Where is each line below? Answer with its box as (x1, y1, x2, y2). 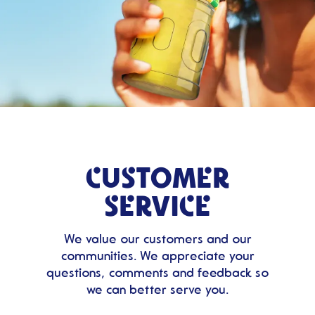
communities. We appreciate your (60, 247, 255, 264)
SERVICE (104, 186, 211, 225)
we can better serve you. (86, 281, 229, 298)
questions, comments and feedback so (46, 264, 269, 281)
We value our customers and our (63, 231, 252, 247)
